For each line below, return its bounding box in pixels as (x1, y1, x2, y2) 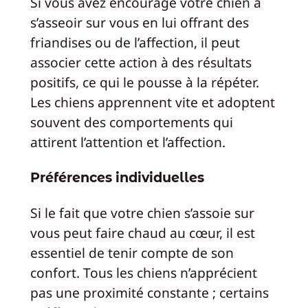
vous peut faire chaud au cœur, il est (30, 223, 255, 243)
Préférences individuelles (30, 168, 204, 186)
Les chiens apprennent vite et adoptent (30, 93, 275, 112)
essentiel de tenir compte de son (30, 243, 234, 263)
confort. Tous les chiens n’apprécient (30, 263, 257, 283)
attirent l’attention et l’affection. (30, 133, 225, 152)
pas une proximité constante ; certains (30, 283, 269, 302)
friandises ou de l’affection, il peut (30, 33, 240, 52)
